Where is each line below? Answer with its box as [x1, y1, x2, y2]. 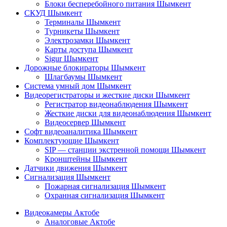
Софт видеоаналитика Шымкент [24, 127, 137, 136]
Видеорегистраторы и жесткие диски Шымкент [24, 91, 190, 100]
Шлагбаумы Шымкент [45, 72, 122, 82]
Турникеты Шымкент [45, 27, 120, 36]
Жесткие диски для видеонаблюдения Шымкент [45, 109, 211, 118]
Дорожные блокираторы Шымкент [24, 63, 145, 72]
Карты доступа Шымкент [45, 45, 133, 54]
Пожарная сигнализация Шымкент [45, 182, 166, 191]
